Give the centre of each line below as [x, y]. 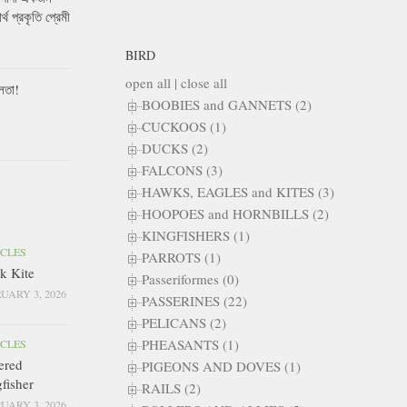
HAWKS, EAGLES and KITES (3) [238, 191]
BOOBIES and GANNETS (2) [227, 104]
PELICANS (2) [184, 322]
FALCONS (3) [182, 169]
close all [204, 82]
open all [148, 82]
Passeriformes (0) [190, 278]
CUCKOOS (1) [184, 126]
